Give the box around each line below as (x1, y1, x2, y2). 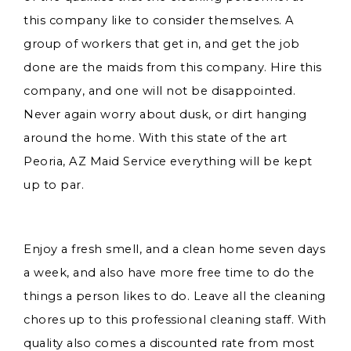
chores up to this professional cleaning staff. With (24, 313, 327, 327)
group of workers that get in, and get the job (24, 37, 300, 51)
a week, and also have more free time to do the (24, 266, 314, 280)
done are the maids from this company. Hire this (24, 60, 322, 74)
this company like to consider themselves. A (24, 13, 295, 27)
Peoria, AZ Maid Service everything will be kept (24, 154, 313, 168)
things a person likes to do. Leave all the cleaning (24, 289, 326, 303)
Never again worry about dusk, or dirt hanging (24, 107, 307, 121)
